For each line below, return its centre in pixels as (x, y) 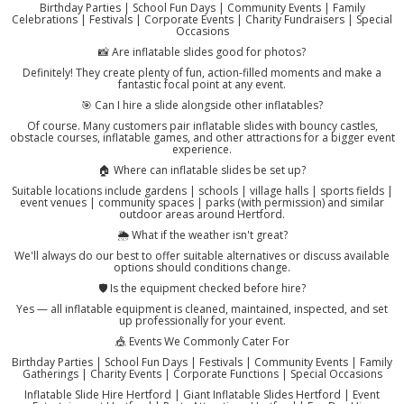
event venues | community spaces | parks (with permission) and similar (202, 203)
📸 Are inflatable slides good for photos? (202, 52)
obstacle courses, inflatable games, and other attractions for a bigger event (202, 138)
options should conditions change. (202, 268)
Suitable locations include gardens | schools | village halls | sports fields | (202, 191)
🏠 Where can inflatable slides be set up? (202, 170)
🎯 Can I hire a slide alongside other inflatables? (202, 106)
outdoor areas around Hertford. (202, 215)
